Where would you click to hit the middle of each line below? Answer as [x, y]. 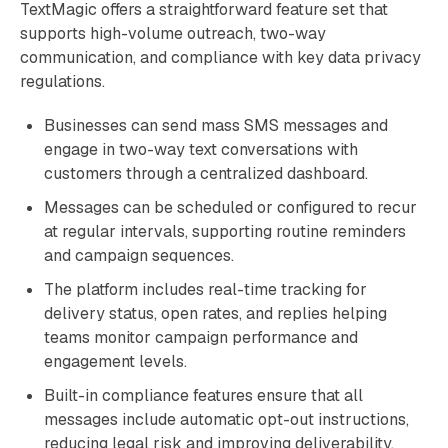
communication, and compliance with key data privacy [220, 57]
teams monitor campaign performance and [201, 337]
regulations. [62, 81]
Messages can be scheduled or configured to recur [230, 207]
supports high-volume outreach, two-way [173, 33]
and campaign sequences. [139, 255]
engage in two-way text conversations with [201, 149]
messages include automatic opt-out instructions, [226, 419]
